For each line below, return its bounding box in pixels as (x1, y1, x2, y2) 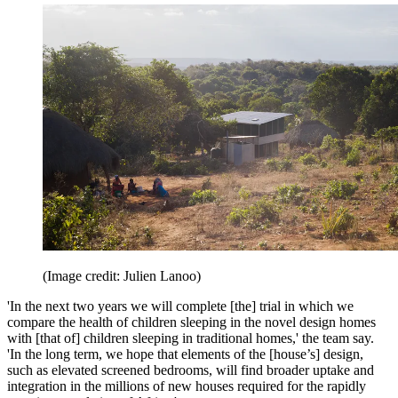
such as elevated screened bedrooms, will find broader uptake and (7, 362, 374, 378)
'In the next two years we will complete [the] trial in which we (7, 298, 354, 314)
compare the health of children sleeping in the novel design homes (7, 314, 376, 330)
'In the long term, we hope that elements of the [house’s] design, (7, 346, 363, 362)
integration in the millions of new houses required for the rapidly (7, 378, 366, 394)
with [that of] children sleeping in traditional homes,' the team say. (7, 330, 374, 346)
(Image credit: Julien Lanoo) (43, 268, 201, 284)
